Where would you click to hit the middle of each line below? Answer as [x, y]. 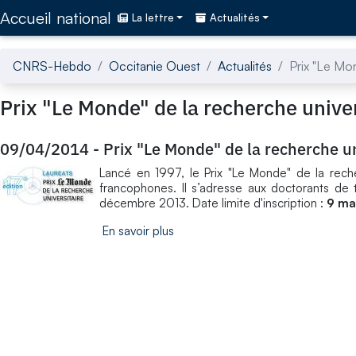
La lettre [153, 18]
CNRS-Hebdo [52, 66]
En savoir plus [138, 230]
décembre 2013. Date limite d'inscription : [213, 203]
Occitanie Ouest [155, 66]
